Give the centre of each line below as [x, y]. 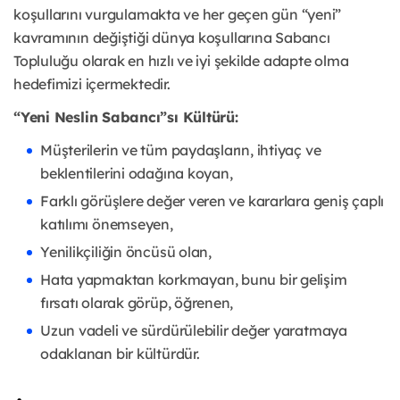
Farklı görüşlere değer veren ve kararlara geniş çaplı [212, 201]
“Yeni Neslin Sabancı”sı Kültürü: [126, 117]
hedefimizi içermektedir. [92, 84]
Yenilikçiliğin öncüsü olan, [126, 252]
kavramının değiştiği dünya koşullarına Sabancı [172, 38]
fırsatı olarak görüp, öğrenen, [137, 303]
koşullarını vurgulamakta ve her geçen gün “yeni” [178, 15]
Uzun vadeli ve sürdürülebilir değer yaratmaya [194, 331]
